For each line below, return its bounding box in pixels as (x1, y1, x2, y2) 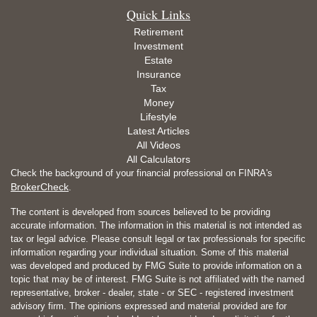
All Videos (137, 139, 180, 151)
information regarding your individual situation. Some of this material (11, 247, 289, 258)
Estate (144, 54, 173, 67)
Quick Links (127, 6, 190, 23)
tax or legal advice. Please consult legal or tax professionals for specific (11, 234, 306, 245)
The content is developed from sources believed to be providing (11, 207, 270, 218)
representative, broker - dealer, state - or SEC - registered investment (11, 287, 294, 299)
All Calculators (127, 154, 190, 166)
